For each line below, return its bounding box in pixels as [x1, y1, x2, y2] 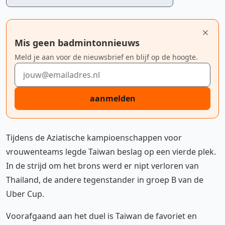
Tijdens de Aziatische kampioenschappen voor [6, 132, 182, 143]
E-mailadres [14, 63, 59, 74]
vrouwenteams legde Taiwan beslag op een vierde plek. [6, 146, 216, 157]
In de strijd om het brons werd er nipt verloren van [6, 160, 199, 171]
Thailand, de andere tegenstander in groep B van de [6, 174, 203, 185]
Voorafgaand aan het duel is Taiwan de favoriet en [6, 210, 197, 221]
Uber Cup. [6, 188, 44, 199]
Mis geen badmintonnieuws [15, 37, 140, 49]
